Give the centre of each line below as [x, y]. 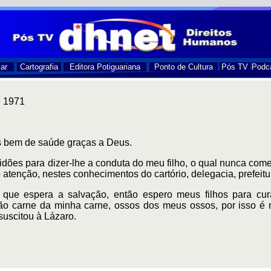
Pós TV [235, 67]
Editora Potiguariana [105, 67]
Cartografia [39, 67]
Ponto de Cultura [183, 67]
